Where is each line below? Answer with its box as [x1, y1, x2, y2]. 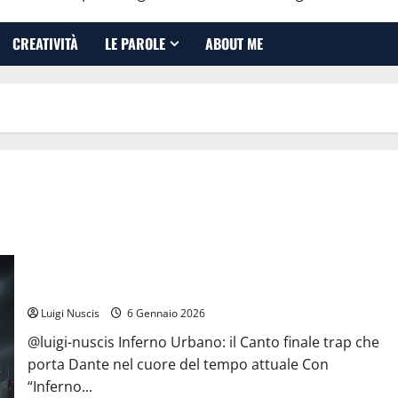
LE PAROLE [105, 33, 165, 54]
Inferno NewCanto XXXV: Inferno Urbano [27, 278, 258, 300]
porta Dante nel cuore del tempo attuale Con [27, 354, 329, 374]
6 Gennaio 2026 [123, 305, 205, 321]
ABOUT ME [205, 33, 263, 54]
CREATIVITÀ [12, 33, 78, 54]
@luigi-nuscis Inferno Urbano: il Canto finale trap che [27, 331, 379, 352]
